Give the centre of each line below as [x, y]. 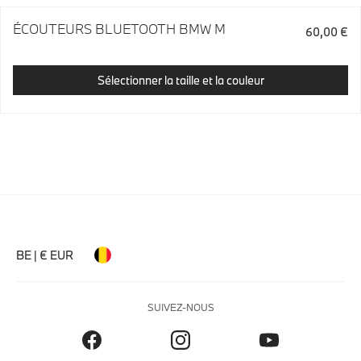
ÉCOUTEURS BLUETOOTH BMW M [119, 29]
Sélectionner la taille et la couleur [180, 80]
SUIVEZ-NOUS [180, 307]
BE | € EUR [45, 255]
